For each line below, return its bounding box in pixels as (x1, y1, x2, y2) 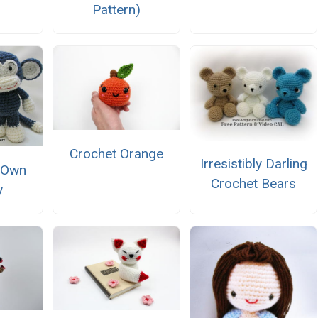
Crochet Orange (69, 145, 163, 162)
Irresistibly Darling (199, 155, 307, 172)
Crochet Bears (211, 175, 297, 192)
